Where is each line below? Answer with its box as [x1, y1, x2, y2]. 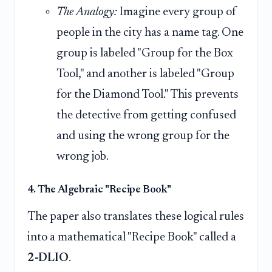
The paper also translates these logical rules [27, 211, 244, 223]
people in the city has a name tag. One [56, 27, 243, 39]
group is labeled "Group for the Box [56, 47, 233, 60]
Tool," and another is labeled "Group [56, 68, 234, 81]
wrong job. [56, 151, 109, 163]
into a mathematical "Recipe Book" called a [27, 231, 236, 244]
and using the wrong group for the [56, 130, 229, 143]
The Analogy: [56, 6, 117, 19]
